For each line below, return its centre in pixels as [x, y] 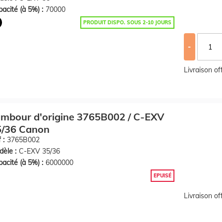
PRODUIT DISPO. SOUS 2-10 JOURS [127, 23]
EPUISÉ [162, 176]
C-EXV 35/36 [39, 151]
